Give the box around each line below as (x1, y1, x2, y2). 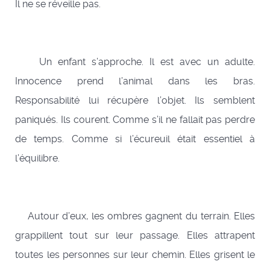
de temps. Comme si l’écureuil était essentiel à (15, 133, 255, 145)
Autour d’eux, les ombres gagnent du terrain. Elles (15, 210, 255, 222)
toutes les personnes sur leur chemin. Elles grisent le (15, 249, 255, 261)
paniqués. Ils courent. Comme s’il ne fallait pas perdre (15, 114, 255, 126)
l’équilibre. (15, 152, 60, 165)
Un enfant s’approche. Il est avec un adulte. (15, 56, 255, 68)
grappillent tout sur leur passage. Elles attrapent (15, 230, 255, 242)
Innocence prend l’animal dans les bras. (15, 75, 255, 87)
